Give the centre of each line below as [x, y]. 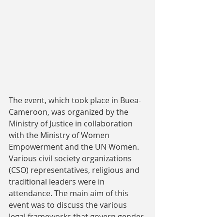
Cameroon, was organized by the [70, 112]
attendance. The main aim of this [70, 194]
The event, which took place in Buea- [75, 101]
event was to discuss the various [69, 205]
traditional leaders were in [58, 182]
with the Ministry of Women [60, 135]
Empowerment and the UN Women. [75, 147]
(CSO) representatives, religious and [75, 170]
